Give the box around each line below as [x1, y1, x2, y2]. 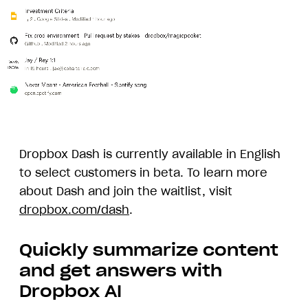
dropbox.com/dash [19, 202, 129, 217]
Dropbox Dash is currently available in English [19, 146, 280, 161]
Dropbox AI [19, 280, 122, 302]
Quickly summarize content [19, 239, 278, 261]
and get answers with [19, 259, 222, 281]
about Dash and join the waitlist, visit [19, 184, 232, 198]
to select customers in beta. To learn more [19, 165, 267, 179]
